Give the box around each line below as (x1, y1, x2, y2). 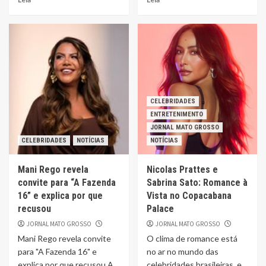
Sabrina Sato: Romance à (146, 177, 248, 188)
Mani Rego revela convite (18, 233, 111, 243)
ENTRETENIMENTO (150, 110, 203, 118)
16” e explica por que (18, 190, 103, 201)
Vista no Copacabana (146, 190, 232, 201)
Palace (146, 203, 174, 214)
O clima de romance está (146, 233, 237, 243)
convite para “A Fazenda (18, 177, 116, 188)
